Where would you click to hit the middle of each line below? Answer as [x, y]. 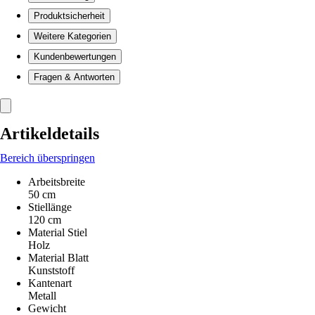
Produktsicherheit [69, 16]
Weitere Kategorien [72, 36]
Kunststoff [51, 270]
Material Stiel [58, 232]
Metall [42, 296]
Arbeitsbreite [57, 182]
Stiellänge [50, 207]
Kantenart [50, 283]
